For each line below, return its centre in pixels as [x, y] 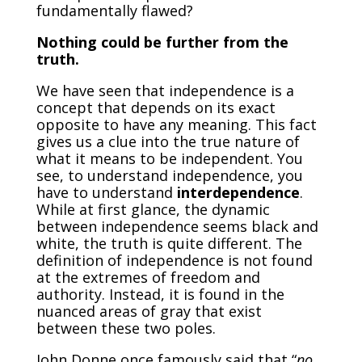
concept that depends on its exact [156, 107]
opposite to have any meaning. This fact [176, 124]
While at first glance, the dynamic [153, 209]
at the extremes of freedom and [148, 277]
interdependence [238, 192]
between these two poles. [126, 328]
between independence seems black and [177, 226]
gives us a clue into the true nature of [168, 141]
